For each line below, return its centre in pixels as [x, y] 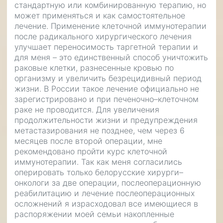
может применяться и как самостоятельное [100, 15]
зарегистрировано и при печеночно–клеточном [107, 99]
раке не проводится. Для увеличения [87, 110]
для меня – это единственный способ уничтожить [111, 57]
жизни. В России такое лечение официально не [107, 89]
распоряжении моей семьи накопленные [94, 214]
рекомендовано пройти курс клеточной [91, 151]
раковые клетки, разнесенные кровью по [94, 68]
